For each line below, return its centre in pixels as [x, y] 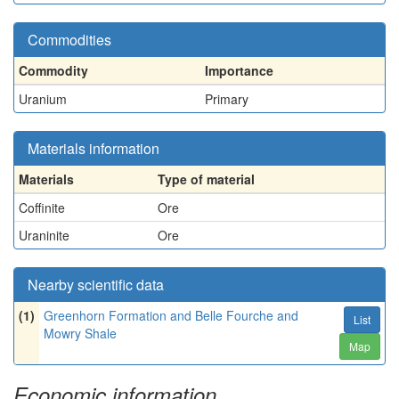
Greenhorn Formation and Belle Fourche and [171, 315]
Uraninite [44, 235]
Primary [227, 99]
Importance [239, 70]
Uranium [43, 99]
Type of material [206, 179]
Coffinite [42, 208]
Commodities [69, 40]
